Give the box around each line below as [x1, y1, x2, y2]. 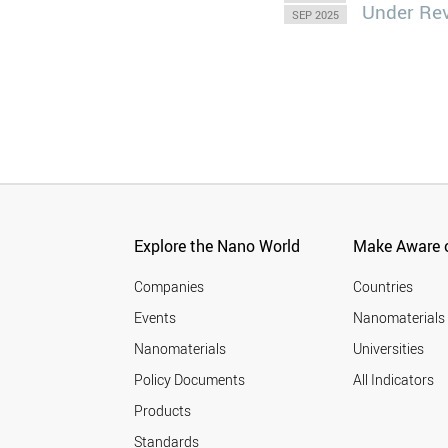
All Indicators [353, 370, 435, 389]
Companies [134, 277, 205, 296]
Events [134, 308, 177, 327]
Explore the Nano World [134, 235, 301, 257]
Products [134, 401, 192, 420]
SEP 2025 [292, 6, 340, 22]
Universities [353, 339, 425, 358]
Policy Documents [134, 370, 246, 389]
